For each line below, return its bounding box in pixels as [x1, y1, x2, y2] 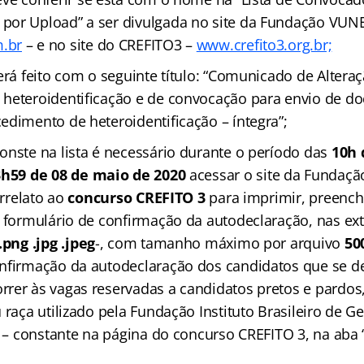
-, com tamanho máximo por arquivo [94, 233, 344, 253]
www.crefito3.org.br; [196, 35, 332, 54]
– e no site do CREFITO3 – [22, 35, 197, 54]
